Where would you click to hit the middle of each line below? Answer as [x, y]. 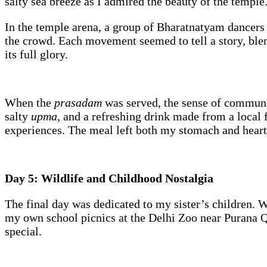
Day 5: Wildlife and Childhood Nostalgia [109, 178]
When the [30, 103]
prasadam [80, 103]
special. [23, 232]
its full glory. [36, 55]
